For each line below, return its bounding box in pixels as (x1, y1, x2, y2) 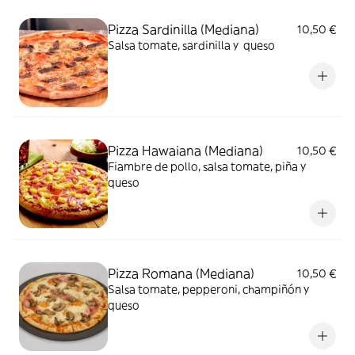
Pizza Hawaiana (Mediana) (108, 142, 263, 158)
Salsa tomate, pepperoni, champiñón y (108, 281, 309, 296)
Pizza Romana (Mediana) (108, 265, 254, 281)
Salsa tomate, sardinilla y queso (108, 37, 275, 52)
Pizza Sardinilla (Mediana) (108, 21, 259, 37)
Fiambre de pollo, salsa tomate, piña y (108, 158, 306, 174)
